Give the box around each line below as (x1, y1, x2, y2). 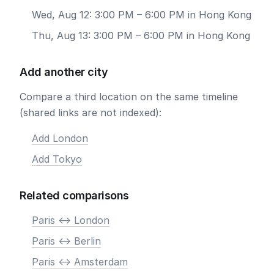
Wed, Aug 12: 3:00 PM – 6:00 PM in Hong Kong (32, 9, 251, 21)
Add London (32, 132, 88, 144)
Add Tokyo (32, 153, 82, 165)
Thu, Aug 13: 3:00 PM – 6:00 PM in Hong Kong (32, 29, 250, 42)
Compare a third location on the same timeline (20, 91, 238, 103)
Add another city (20, 65, 108, 78)
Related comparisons (20, 189, 129, 202)
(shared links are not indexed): (20, 106, 161, 119)
